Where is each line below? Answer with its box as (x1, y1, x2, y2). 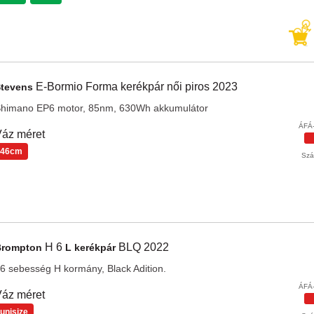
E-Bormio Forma (35, 81, 121, 93)
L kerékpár (64, 242, 118, 253)
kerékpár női (120, 81, 185, 93)
